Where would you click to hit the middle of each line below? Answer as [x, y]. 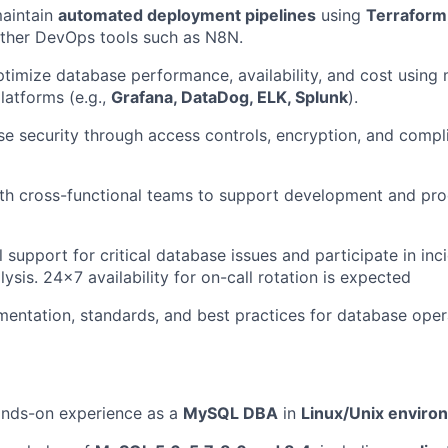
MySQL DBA [230, 413]
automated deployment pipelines [187, 15]
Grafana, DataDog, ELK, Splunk [229, 97]
